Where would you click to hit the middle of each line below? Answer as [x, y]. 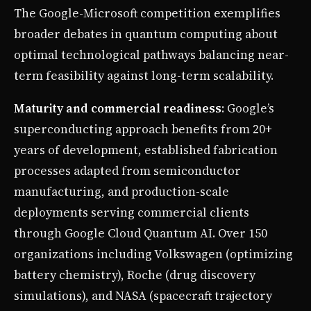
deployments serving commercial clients [132, 212]
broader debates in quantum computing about [146, 34]
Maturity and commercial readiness [118, 108]
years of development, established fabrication [146, 150]
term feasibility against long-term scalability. [144, 75]
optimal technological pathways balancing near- [151, 54]
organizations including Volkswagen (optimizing [153, 254]
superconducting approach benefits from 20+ [143, 129]
